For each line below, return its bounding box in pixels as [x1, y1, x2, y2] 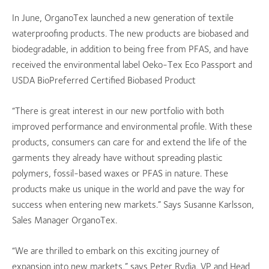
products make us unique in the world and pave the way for [12, 183, 245, 195]
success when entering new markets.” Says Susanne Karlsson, [12, 199, 254, 210]
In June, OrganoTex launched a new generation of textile [12, 12, 234, 23]
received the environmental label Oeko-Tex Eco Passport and [12, 59, 252, 70]
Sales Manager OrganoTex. [12, 214, 117, 226]
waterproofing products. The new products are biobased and [12, 28, 249, 39]
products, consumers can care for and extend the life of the [12, 136, 247, 148]
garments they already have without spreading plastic [12, 152, 222, 163]
